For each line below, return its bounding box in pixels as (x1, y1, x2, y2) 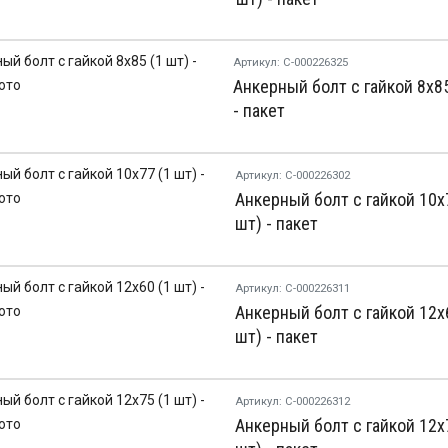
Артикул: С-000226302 (234, 169, 350, 183)
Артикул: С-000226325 (232, 56, 348, 70)
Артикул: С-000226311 (234, 282, 350, 296)
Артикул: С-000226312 (234, 395, 350, 409)
